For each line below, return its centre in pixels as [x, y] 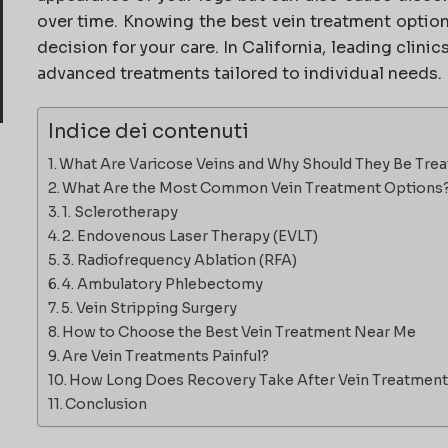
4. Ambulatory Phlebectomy [163, 284]
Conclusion [106, 404]
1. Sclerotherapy [120, 212]
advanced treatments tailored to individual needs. [239, 74]
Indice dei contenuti [148, 132]
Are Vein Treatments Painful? [166, 356]
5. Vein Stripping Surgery [149, 308]
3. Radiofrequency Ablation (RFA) [180, 260]
